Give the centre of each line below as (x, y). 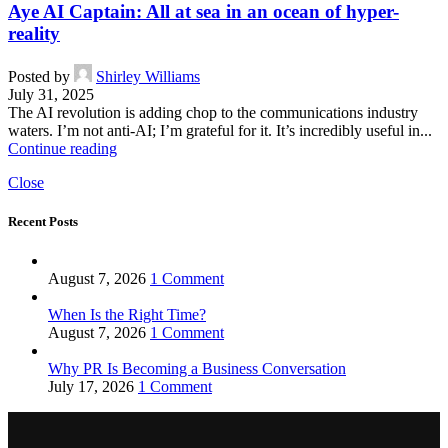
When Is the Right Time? (127, 315)
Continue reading (62, 149)
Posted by (39, 77)
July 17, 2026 (91, 387)
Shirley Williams (148, 77)
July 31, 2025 (51, 95)
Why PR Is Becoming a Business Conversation (197, 369)
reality (34, 34)
